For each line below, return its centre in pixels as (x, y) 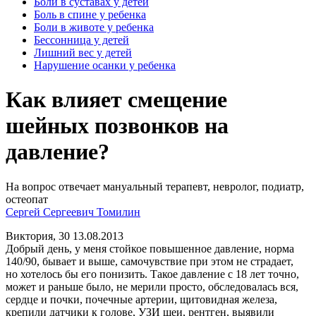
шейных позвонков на (117, 126)
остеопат (27, 199)
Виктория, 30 (39, 236)
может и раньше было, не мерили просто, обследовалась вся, (152, 286)
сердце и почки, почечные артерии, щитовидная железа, (141, 299)
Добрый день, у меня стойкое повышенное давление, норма (150, 248)
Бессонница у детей (81, 39)
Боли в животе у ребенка (94, 27)
